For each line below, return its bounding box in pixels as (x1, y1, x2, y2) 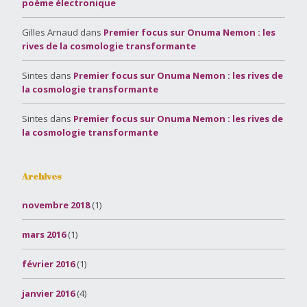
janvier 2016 (22, 286, 75, 299)
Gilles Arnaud (22, 25, 78, 38)
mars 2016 (22, 228, 66, 241)
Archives (22, 169, 62, 182)
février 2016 (22, 257, 75, 270)
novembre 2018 (22, 198, 90, 211)
